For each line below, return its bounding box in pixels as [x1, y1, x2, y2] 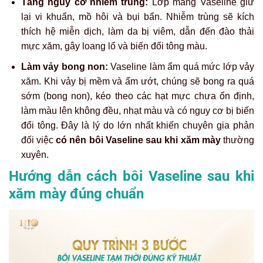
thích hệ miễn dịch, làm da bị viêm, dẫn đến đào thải [21, 26, 254, 37]
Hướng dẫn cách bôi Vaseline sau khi [9, 168, 254, 185]
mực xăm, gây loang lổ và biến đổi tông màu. [21, 41, 207, 52]
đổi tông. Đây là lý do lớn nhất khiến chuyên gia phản [21, 120, 254, 130]
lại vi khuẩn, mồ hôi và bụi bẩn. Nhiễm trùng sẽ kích [21, 12, 254, 22]
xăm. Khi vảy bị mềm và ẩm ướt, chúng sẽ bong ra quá [21, 76, 254, 86]
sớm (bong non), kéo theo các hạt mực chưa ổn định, [21, 90, 254, 101]
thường [220, 134, 255, 145]
